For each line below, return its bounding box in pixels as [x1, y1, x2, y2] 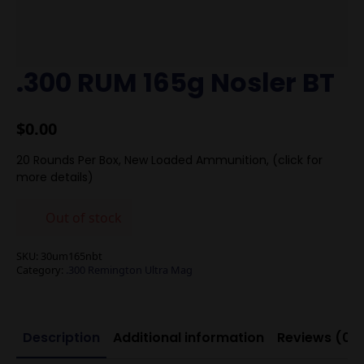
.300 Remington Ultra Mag [66, 262, 193, 277]
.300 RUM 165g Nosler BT [16, 64, 335, 101]
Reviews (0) [277, 328, 357, 347]
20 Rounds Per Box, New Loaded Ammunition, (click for [16, 152, 323, 168]
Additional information [113, 328, 264, 347]
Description [23, 328, 100, 347]
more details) [16, 169, 93, 185]
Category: [16, 262, 66, 277]
